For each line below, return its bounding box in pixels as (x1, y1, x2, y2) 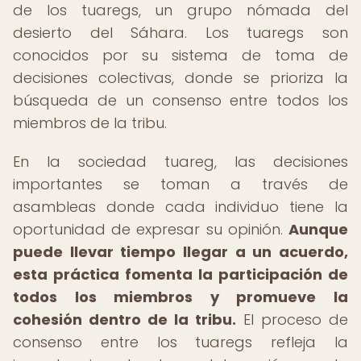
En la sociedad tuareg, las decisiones (13, 151, 348, 172)
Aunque (288, 219, 348, 239)
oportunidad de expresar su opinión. (13, 219, 288, 239)
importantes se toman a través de (13, 174, 348, 194)
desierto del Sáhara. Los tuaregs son (13, 23, 348, 43)
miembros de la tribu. (13, 113, 167, 133)
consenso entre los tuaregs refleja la (13, 332, 348, 352)
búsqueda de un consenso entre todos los (13, 90, 348, 110)
